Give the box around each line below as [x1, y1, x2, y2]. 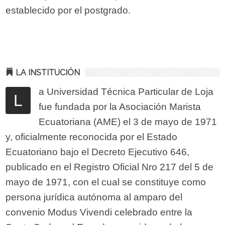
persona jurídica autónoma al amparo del [6, 192, 183, 203]
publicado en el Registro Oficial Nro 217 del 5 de [6, 162, 214, 173]
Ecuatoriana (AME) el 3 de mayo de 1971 [39, 117, 217, 128]
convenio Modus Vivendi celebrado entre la [6, 207, 193, 218]
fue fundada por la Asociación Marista [39, 101, 201, 113]
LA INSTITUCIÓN [14, 68, 80, 78]
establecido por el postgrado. [6, 5, 131, 16]
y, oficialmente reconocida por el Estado [6, 132, 178, 143]
